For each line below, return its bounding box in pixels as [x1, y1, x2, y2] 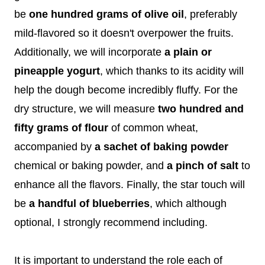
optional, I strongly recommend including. [14, 216, 208, 228]
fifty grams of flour [14, 121, 108, 134]
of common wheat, [108, 121, 198, 134]
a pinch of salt [167, 159, 238, 172]
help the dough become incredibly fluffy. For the [14, 83, 238, 96]
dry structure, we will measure [14, 102, 158, 115]
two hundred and [158, 102, 244, 115]
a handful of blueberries [29, 197, 150, 209]
